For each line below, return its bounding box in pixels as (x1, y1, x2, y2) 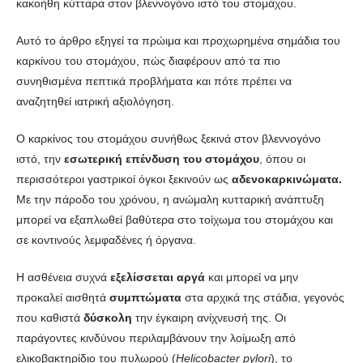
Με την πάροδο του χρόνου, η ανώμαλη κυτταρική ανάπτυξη (16, 192, 324, 206)
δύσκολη (83, 310, 132, 324)
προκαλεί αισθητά (16, 290, 109, 304)
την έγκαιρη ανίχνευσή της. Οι (132, 310, 286, 324)
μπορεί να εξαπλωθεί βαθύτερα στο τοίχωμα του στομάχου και (16, 212, 333, 226)
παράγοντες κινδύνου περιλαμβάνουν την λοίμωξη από (16, 331, 296, 344)
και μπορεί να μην (205, 270, 298, 284)
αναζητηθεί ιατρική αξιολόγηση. (16, 94, 174, 108)
